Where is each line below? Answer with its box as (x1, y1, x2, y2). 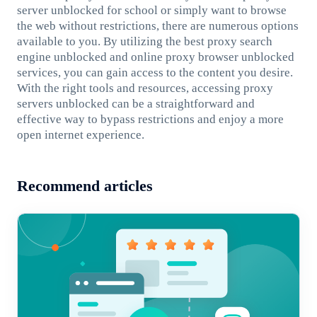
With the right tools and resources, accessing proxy (16, 81, 273, 95)
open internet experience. (16, 127, 144, 142)
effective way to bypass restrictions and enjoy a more (16, 112, 284, 126)
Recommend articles (16, 178, 153, 195)
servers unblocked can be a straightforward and (16, 96, 255, 110)
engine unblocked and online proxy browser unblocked (16, 50, 294, 64)
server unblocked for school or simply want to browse (16, 3, 287, 17)
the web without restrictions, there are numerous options (16, 18, 299, 33)
